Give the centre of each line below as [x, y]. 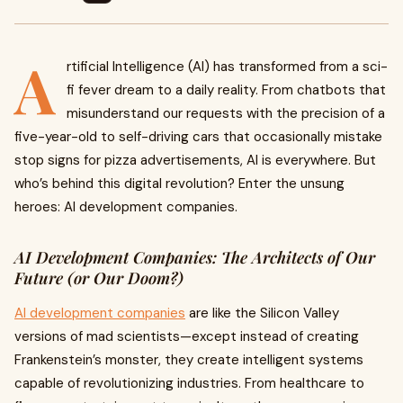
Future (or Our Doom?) [99, 278]
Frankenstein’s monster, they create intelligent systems [189, 360]
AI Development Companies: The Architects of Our [195, 257]
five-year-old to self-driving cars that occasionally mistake [198, 137]
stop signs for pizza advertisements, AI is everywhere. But [195, 160]
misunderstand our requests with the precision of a [226, 113]
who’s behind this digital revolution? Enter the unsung [179, 184]
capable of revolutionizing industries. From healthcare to [189, 383]
